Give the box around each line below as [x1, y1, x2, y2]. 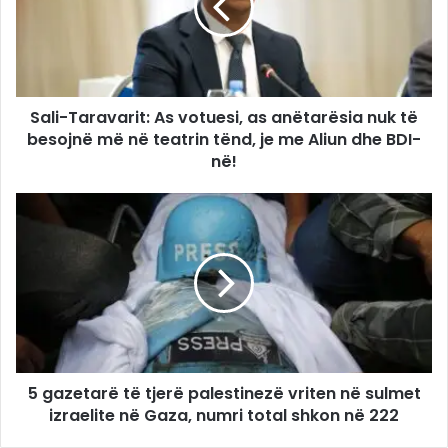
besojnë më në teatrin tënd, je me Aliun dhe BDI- [27, 127, 421, 151]
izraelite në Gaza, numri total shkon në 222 [49, 403, 399, 427]
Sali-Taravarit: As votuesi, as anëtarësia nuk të [30, 105, 418, 129]
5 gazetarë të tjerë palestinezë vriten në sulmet [27, 381, 421, 405]
